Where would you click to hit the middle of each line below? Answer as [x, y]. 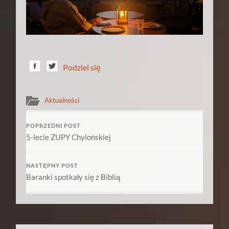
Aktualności [62, 100]
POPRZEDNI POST [54, 125]
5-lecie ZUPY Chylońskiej [69, 137]
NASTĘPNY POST [52, 165]
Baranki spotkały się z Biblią [73, 177]
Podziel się [82, 67]
